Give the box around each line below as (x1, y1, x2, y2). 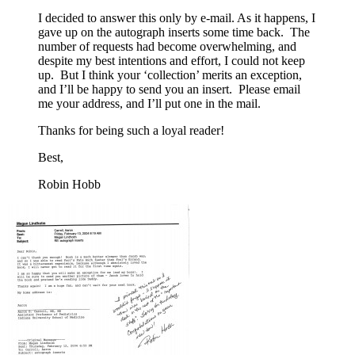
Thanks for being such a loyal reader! (38, 123, 224, 137)
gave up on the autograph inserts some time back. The (38, 25, 310, 39)
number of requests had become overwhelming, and (38, 39, 296, 53)
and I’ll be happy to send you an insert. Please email (38, 82, 300, 96)
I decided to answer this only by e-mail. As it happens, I (38, 10, 315, 25)
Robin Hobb (38, 177, 101, 191)
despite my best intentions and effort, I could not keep (38, 53, 305, 67)
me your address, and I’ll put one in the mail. (38, 96, 261, 110)
